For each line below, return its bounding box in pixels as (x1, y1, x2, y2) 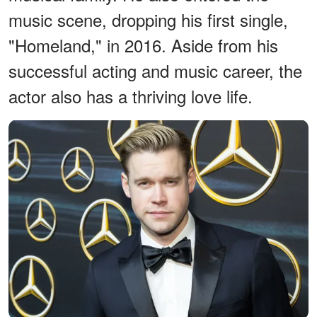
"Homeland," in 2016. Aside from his (8, 32, 278, 57)
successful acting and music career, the (8, 57, 302, 83)
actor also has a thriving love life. (8, 83, 253, 108)
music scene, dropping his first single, (8, 6, 288, 32)
